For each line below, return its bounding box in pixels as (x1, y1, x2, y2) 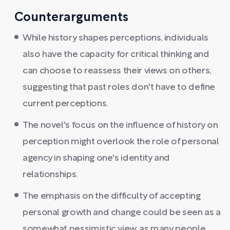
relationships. (23, 170, 78, 179)
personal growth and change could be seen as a (23, 208, 221, 217)
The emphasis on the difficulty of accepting (23, 192, 201, 201)
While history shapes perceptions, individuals (23, 34, 208, 43)
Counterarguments (14, 12, 128, 24)
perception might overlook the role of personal (23, 138, 219, 146)
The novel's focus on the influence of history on (23, 121, 218, 130)
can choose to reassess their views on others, (23, 67, 211, 75)
